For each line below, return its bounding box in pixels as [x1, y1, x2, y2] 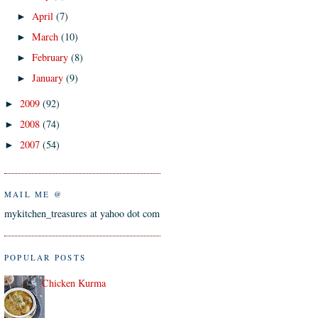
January [32, 70, 67, 84]
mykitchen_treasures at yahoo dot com [4, 206, 160, 220]
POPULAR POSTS [4, 251, 87, 263]
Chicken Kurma [41, 276, 106, 290]
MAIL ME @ [4, 189, 63, 200]
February [32, 50, 72, 64]
